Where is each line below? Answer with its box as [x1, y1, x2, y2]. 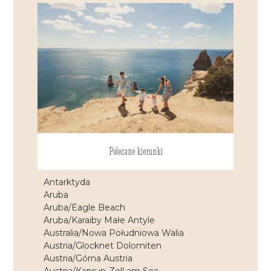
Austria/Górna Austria [44, 253, 133, 264]
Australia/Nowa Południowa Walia [44, 227, 184, 239]
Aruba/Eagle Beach [44, 202, 126, 214]
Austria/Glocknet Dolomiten [44, 240, 162, 252]
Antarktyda [44, 177, 91, 188]
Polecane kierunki [108, 145, 163, 158]
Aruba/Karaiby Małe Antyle [44, 215, 155, 226]
